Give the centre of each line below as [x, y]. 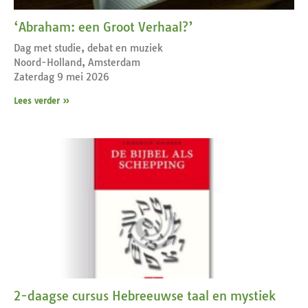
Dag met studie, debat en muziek [88, 48]
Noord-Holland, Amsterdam [77, 62]
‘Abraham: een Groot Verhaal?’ [103, 27]
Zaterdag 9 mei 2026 [62, 77]
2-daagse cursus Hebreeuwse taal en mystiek [145, 296]
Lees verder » [42, 100]
